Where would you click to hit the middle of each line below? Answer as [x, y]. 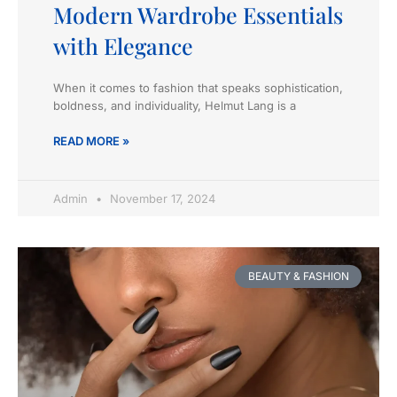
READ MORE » [91, 140]
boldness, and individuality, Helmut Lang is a [175, 105]
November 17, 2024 [161, 198]
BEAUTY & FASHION [298, 276]
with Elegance [123, 45]
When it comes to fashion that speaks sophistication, [198, 87]
